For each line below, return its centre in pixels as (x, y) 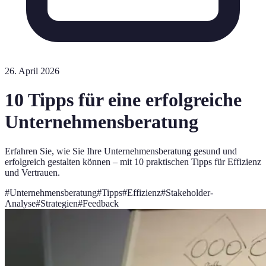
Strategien (59, 203)
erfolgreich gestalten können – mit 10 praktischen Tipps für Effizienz (133, 161)
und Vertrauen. (32, 172)
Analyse (20, 203)
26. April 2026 (32, 71)
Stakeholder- (189, 192)
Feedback (101, 203)
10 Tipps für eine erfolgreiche (123, 100)
